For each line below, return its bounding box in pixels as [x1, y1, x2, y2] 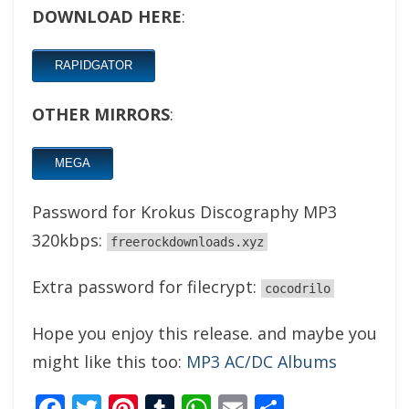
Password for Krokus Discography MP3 [32, 200, 337, 223]
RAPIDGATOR [55, 58, 132, 72]
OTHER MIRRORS [32, 102, 170, 125]
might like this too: [32, 350, 186, 372]
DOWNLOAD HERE [32, 5, 182, 27]
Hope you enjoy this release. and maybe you [32, 321, 377, 344]
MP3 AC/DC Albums [186, 350, 337, 372]
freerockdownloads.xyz [110, 234, 264, 249]
